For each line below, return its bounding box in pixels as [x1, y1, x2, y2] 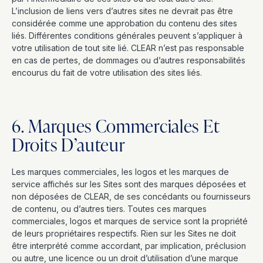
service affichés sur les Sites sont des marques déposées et [12, 179, 246, 189]
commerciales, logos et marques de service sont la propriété [12, 216, 248, 226]
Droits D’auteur [12, 132, 126, 157]
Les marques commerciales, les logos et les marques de [12, 167, 229, 177]
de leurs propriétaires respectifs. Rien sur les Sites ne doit [12, 228, 236, 238]
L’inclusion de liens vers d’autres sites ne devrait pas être [12, 6, 233, 16]
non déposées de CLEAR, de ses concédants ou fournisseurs [12, 191, 251, 201]
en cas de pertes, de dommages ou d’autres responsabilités [12, 55, 245, 65]
